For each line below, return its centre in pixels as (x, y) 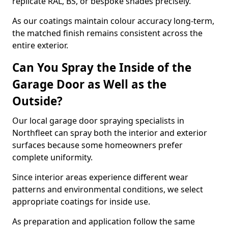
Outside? (37, 101)
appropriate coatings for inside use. (81, 202)
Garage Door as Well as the (89, 84)
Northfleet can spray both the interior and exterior (110, 133)
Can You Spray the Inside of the (102, 67)
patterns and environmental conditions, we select (108, 189)
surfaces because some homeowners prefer (97, 145)
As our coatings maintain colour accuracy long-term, (113, 21)
